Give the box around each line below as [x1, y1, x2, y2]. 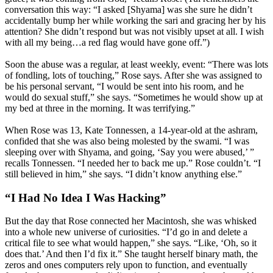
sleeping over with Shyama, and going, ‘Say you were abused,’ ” [5, 147, 254, 158]
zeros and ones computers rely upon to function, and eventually [5, 260, 247, 271]
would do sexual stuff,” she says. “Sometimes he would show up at [5, 92, 263, 103]
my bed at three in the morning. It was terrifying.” [5, 103, 195, 114]
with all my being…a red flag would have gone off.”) [5, 37, 210, 48]
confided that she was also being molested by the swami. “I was [5, 136, 249, 147]
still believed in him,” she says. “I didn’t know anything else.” [5, 169, 242, 180]
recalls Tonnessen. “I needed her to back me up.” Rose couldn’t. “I [5, 158, 261, 169]
